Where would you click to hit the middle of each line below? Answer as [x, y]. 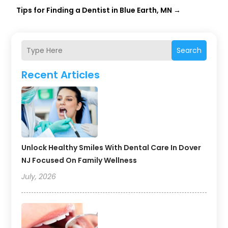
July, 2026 [39, 177]
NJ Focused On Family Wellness [79, 161]
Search [189, 51]
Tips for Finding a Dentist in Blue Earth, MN [94, 10]
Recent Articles [61, 75]
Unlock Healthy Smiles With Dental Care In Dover [111, 148]
